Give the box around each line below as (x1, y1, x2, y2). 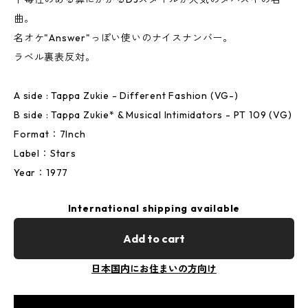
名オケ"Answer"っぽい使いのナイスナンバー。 (14, 32, 233, 44)
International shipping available (67, 202, 241, 214)
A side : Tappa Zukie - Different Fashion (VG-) (14, 89, 239, 102)
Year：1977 (14, 166, 69, 179)
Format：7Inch (14, 128, 86, 140)
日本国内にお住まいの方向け (91, 263, 217, 275)
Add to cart (123, 232, 185, 245)
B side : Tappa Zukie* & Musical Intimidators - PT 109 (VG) (14, 109, 292, 121)
